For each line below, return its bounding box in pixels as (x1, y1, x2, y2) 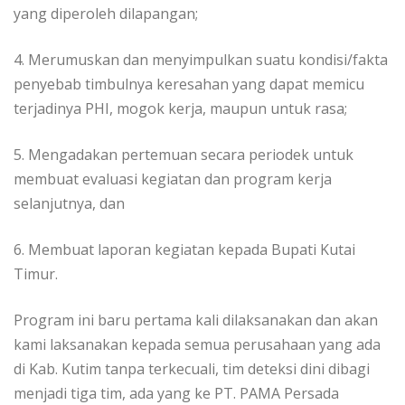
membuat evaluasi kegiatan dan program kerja (14, 169, 332, 190)
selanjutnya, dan (14, 193, 125, 214)
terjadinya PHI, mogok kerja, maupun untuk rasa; (14, 99, 347, 119)
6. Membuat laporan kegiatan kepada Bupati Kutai (14, 240, 355, 260)
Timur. (14, 264, 58, 285)
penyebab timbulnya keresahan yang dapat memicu (14, 74, 364, 95)
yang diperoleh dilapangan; (14, 4, 198, 24)
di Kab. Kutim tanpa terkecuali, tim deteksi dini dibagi (14, 359, 370, 380)
